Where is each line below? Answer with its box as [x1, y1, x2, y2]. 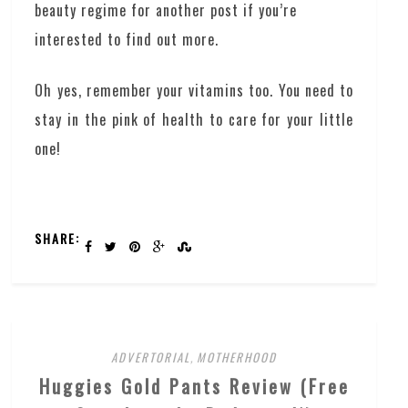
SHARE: [35, 229, 81, 249]
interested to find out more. [35, 28, 219, 51]
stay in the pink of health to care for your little [35, 108, 353, 131]
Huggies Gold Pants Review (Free [38, 372, 350, 401]
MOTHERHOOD [197, 348, 278, 367]
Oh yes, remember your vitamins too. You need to [35, 79, 353, 102]
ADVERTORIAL [111, 348, 191, 367]
